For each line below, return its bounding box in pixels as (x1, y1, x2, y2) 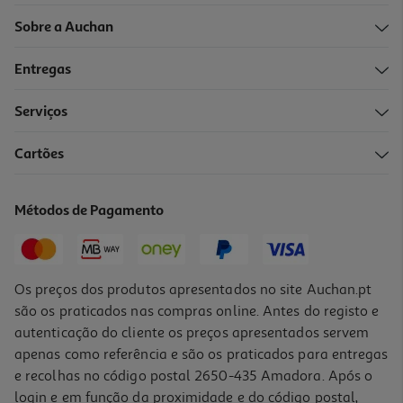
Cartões (14, 148, 65, 163)
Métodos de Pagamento (14, 204, 165, 219)
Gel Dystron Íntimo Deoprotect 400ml (19, 157, 223, 174)
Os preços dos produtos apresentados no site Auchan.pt (14, 281, 372, 300)
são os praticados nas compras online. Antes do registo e (14, 302, 380, 321)
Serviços (14, 105, 68, 121)
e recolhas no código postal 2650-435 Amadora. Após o (14, 367, 373, 386)
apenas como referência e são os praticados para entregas (14, 345, 389, 364)
